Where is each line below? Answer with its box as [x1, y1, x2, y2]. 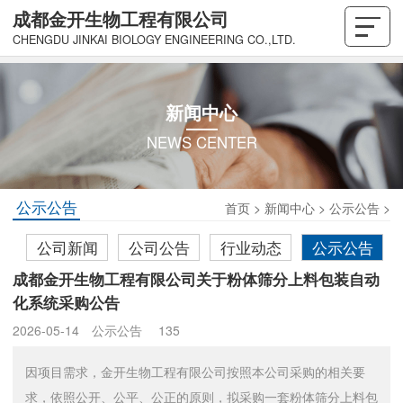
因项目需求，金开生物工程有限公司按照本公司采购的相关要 [25, 363, 365, 381]
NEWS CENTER [146, 131, 257, 154]
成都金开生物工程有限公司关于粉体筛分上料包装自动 [13, 268, 380, 291]
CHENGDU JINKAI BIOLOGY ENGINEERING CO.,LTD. [13, 31, 296, 48]
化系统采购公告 [13, 291, 120, 314]
